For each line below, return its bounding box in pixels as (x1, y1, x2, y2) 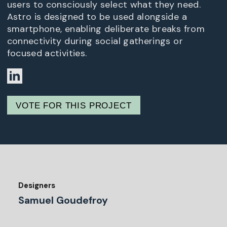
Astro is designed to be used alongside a (7, 11, 187, 23)
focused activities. (7, 47, 87, 60)
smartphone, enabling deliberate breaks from (7, 23, 205, 35)
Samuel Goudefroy (18, 194, 108, 207)
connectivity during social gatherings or (7, 35, 183, 48)
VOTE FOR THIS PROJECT (16, 100, 132, 110)
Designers (18, 180, 55, 191)
